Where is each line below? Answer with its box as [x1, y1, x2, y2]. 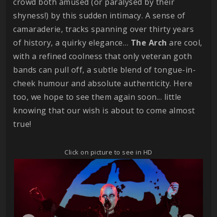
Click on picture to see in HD [64, 148, 153, 157]
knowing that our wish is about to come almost [13, 105, 195, 116]
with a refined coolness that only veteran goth [13, 51, 192, 62]
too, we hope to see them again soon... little [13, 92, 182, 103]
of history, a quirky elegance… [13, 37, 131, 48]
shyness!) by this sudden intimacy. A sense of [13, 10, 186, 21]
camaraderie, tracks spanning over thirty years [13, 24, 194, 35]
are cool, [167, 37, 202, 48]
